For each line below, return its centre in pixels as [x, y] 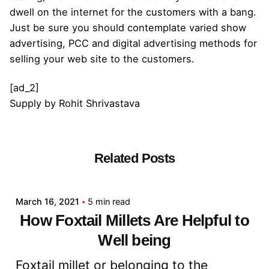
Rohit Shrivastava [99, 103]
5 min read [109, 201]
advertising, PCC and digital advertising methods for [133, 43]
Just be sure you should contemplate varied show [128, 27]
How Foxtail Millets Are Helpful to [134, 220]
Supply [26, 103]
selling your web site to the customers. [102, 59]
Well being [134, 240]
